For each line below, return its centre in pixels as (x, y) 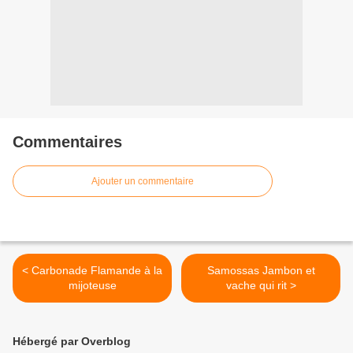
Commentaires (67, 142)
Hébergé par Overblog (72, 342)
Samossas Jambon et (261, 271)
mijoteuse (92, 286)
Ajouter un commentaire (143, 182)
